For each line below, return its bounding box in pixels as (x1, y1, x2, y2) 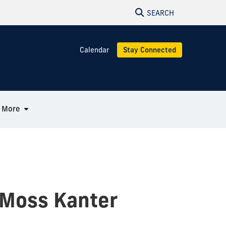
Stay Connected (123, 45, 176, 54)
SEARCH (147, 9, 174, 18)
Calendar (80, 45, 109, 54)
